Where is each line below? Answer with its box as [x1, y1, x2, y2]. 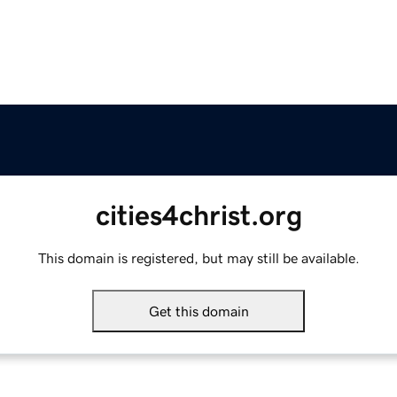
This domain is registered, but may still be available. [37, 251, 360, 266]
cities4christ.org [95, 201, 302, 230]
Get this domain [148, 304, 249, 319]
